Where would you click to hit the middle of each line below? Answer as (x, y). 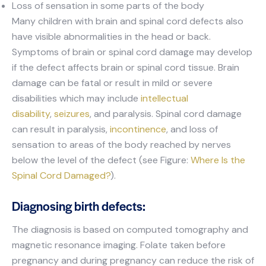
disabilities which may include (76, 99)
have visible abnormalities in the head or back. (111, 37)
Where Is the (218, 160)
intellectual (164, 99)
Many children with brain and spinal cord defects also (128, 21)
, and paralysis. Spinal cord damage (166, 114)
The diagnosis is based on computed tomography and (130, 230)
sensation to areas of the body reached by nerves (121, 145)
